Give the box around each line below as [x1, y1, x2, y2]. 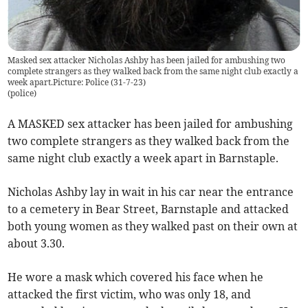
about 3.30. [8, 236, 65, 251]
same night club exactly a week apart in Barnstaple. [8, 151, 279, 166]
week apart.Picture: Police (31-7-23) [8, 77, 146, 88]
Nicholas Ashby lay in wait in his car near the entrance [8, 185, 294, 199]
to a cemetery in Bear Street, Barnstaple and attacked [8, 202, 289, 217]
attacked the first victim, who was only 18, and [8, 287, 252, 302]
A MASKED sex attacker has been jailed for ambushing [8, 117, 294, 131]
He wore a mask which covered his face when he [8, 270, 264, 285]
